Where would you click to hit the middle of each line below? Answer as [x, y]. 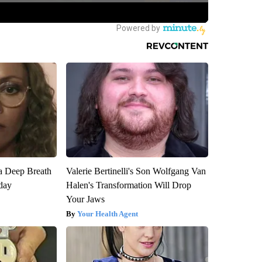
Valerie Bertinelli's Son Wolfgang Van [136, 171]
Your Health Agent [107, 214]
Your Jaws [85, 199]
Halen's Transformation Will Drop [128, 185]
